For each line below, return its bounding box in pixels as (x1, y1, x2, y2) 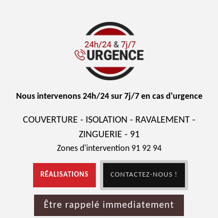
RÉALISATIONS (40, 171, 89, 179)
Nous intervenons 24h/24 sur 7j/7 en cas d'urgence (16, 92, 202, 101)
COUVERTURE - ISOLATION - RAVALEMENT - (23, 115, 195, 125)
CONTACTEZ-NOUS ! (110, 171, 178, 179)
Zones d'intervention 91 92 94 (56, 144, 162, 153)
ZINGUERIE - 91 (78, 130, 140, 140)
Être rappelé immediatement (44, 200, 174, 210)
